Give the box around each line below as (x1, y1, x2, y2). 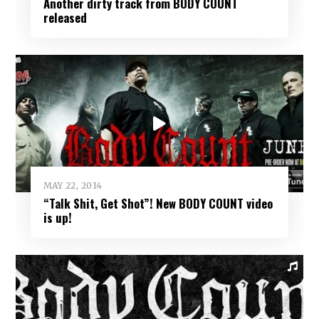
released (43, 8, 87, 26)
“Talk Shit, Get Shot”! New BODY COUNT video (43, 194, 273, 212)
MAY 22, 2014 (43, 179, 103, 191)
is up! (43, 208, 72, 226)
